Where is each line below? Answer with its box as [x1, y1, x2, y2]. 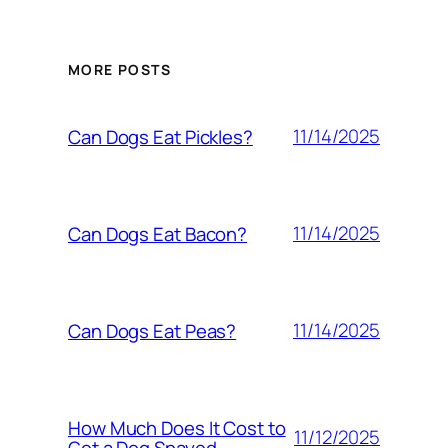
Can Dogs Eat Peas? [68, 317, 237, 344]
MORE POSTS [68, 59, 171, 79]
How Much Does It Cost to [68, 414, 286, 441]
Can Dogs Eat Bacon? [68, 220, 248, 247]
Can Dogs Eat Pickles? [68, 123, 253, 150]
